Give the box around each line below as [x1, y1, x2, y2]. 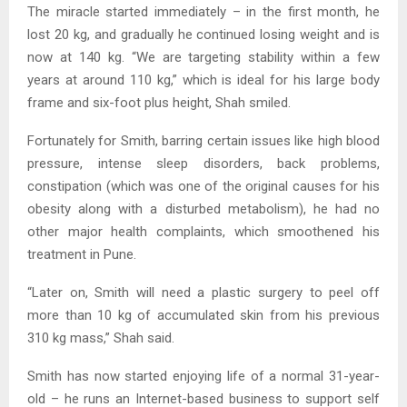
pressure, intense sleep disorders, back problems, [27, 154, 380, 172]
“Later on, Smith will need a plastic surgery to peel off [27, 283, 380, 301]
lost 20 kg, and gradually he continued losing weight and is [27, 25, 380, 43]
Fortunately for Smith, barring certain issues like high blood [27, 132, 380, 149]
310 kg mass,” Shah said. [27, 329, 174, 346]
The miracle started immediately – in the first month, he [27, 3, 380, 20]
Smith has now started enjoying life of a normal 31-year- [27, 367, 380, 384]
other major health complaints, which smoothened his [27, 223, 380, 240]
